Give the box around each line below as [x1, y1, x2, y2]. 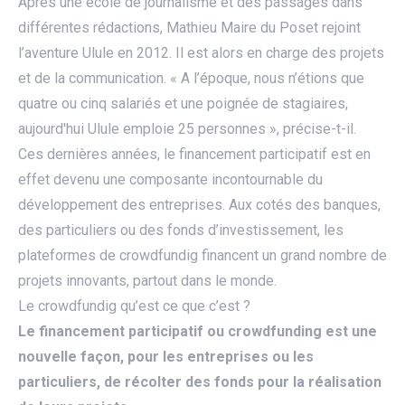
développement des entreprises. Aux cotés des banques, [18, 196, 381, 214]
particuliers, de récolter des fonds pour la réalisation [18, 373, 381, 391]
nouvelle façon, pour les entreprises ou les [18, 348, 314, 366]
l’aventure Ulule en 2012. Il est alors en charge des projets [18, 44, 384, 62]
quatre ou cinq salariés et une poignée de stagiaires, [18, 95, 348, 113]
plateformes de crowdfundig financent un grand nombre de [18, 247, 387, 265]
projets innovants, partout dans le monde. [18, 272, 277, 290]
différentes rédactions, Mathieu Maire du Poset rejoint [18, 19, 361, 37]
